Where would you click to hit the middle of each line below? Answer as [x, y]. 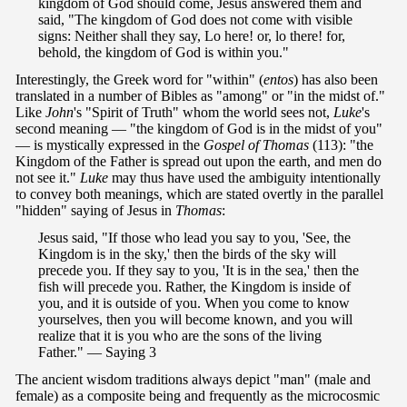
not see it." [48, 178]
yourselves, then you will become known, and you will [195, 320]
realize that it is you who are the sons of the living [180, 336]
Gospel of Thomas [256, 145]
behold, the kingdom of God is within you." [164, 53]
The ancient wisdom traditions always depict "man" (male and [193, 380]
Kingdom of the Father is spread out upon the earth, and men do [199, 162]
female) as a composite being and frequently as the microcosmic [198, 396]
